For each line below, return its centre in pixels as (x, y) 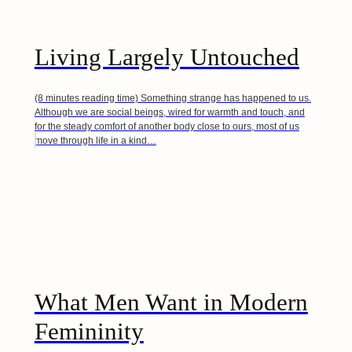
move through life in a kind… (95, 141)
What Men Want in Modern (171, 302)
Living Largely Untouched (167, 57)
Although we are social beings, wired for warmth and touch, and (169, 113)
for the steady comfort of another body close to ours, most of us (167, 127)
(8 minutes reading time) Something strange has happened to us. (172, 99)
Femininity (89, 332)
